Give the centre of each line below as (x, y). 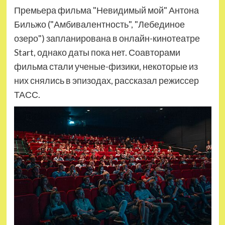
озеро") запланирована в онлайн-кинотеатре (107, 38)
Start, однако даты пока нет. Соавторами (97, 52)
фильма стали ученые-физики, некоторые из (106, 66)
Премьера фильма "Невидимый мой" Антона (106, 10)
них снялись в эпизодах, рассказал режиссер (106, 80)
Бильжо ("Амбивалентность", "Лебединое (99, 24)
